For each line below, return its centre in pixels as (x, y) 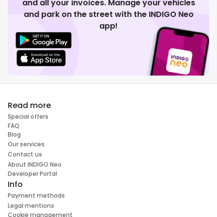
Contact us (25, 155)
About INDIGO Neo (35, 165)
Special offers (28, 117)
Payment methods (36, 196)
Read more (29, 106)
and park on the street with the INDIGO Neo (108, 15)
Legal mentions (31, 206)
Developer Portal (32, 174)
